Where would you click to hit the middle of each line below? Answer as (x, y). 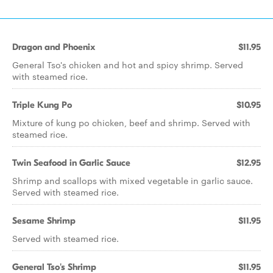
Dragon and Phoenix (54, 47)
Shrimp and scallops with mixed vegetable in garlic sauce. (133, 180)
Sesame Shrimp (44, 221)
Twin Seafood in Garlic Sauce (71, 163)
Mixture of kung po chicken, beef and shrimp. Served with (131, 122)
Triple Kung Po (42, 105)
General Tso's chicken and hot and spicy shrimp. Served (128, 65)
